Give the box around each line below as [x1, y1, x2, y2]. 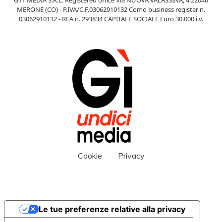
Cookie [77, 150, 102, 161]
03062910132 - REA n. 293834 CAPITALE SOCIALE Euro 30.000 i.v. [19, 14, 203, 23]
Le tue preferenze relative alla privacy [38, 204, 185, 214]
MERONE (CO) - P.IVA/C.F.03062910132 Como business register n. [17, 4, 205, 14]
